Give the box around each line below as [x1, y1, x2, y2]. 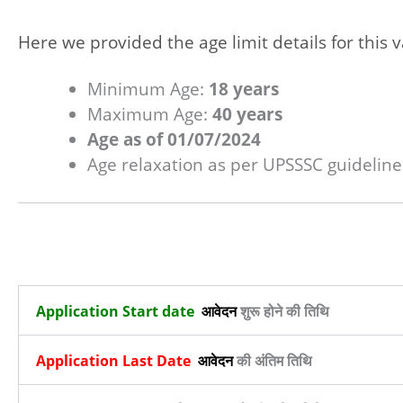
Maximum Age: [87, 102, 212, 126]
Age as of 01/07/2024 [87, 127, 261, 151]
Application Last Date [36, 351, 194, 372]
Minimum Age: [87, 76, 209, 101]
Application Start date [36, 301, 198, 322]
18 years [209, 76, 279, 101]
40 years [212, 102, 282, 126]
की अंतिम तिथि [233, 351, 316, 372]
